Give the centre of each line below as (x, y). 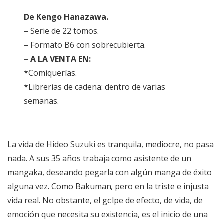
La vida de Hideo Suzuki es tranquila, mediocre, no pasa (111, 145)
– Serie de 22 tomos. (61, 31)
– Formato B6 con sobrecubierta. (85, 45)
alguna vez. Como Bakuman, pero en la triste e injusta (108, 186)
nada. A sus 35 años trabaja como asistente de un (99, 159)
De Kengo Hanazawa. (66, 17)
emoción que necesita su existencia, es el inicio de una (108, 214)
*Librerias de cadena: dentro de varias (95, 87)
